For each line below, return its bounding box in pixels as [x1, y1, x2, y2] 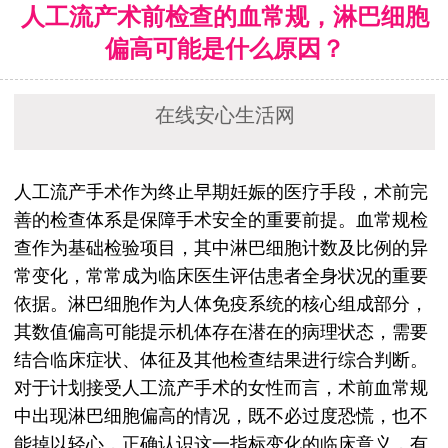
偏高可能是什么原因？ [104, 35, 345, 63]
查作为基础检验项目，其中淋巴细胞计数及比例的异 [14, 238, 428, 259]
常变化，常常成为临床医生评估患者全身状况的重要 [14, 266, 428, 287]
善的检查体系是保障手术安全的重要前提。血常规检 [14, 210, 428, 231]
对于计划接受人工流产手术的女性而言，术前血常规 [14, 378, 428, 399]
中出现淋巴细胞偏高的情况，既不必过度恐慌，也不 [14, 406, 428, 427]
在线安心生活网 [154, 104, 295, 127]
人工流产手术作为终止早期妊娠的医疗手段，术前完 [14, 182, 428, 203]
